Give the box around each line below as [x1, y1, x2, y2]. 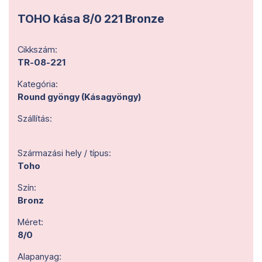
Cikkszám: [18, 44, 57, 55]
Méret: [18, 216, 43, 227]
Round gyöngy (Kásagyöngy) [18, 91, 141, 102]
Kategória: [18, 78, 58, 89]
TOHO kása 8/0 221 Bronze [18, 12, 164, 26]
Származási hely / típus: [18, 147, 111, 158]
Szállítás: [18, 113, 52, 124]
